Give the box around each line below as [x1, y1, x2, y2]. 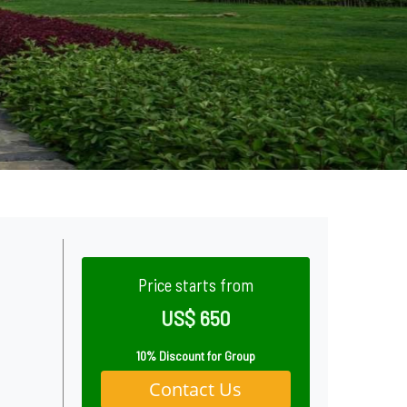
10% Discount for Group [135, 348, 255, 364]
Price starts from [137, 274, 253, 295]
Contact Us [149, 377, 243, 402]
